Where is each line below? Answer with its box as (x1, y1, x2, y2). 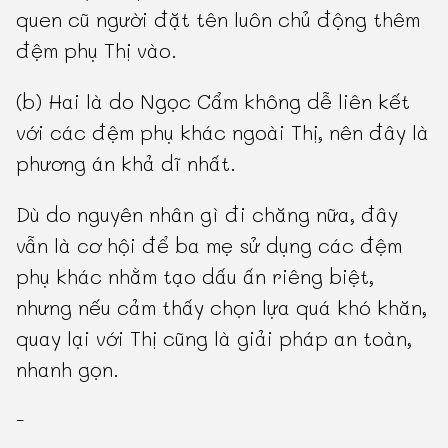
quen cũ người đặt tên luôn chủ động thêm (16, 6, 421, 33)
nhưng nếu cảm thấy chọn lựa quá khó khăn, (16, 294, 428, 321)
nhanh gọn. (16, 356, 120, 383)
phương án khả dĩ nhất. (16, 150, 237, 177)
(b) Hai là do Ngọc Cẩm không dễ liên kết (16, 88, 411, 115)
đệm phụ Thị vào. (16, 37, 178, 64)
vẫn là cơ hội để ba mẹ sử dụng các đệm (16, 232, 403, 259)
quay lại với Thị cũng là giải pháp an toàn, (16, 325, 413, 352)
